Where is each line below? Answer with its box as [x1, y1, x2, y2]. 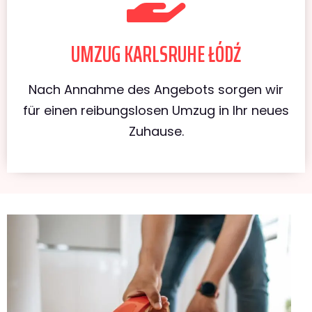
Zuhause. [128, 122, 184, 140]
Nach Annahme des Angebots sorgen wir [29, 80, 283, 98]
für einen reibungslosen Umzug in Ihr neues [23, 101, 289, 119]
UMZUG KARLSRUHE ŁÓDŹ [71, 36, 241, 72]
